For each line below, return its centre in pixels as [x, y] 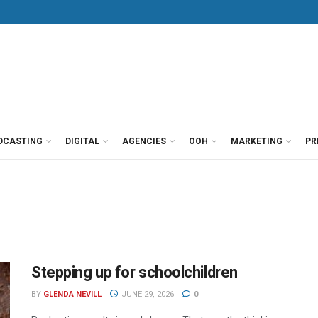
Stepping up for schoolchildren [135, 272]
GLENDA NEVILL [72, 294]
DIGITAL [82, 141]
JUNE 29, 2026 [146, 294]
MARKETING [257, 141]
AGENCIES [144, 141]
